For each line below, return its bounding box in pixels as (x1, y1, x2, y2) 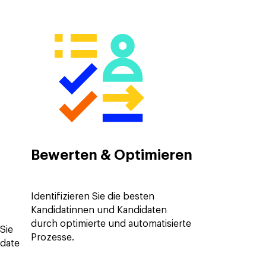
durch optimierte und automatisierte (31, 218, 191, 229)
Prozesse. (31, 232, 74, 242)
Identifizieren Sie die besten (31, 191, 154, 201)
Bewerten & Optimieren (31, 148, 192, 163)
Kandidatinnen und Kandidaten (31, 205, 167, 215)
